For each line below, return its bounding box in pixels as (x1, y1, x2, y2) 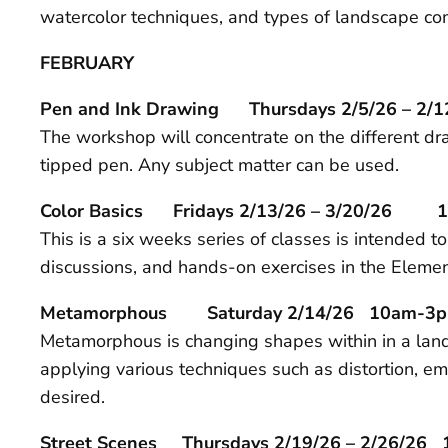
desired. (40, 384, 105, 409)
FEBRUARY (40, 50, 134, 75)
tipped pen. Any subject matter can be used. (40, 152, 399, 177)
